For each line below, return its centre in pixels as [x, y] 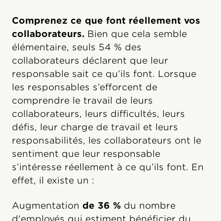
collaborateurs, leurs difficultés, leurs [98, 113]
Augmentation [47, 205]
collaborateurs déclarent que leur [90, 60]
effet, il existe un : [53, 180]
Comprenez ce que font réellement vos [106, 20]
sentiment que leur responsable [86, 153]
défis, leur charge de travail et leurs [95, 127]
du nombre [148, 205]
